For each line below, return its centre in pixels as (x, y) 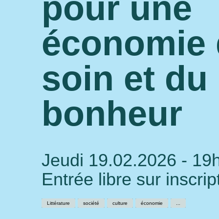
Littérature (58, 203)
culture (120, 203)
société (91, 203)
